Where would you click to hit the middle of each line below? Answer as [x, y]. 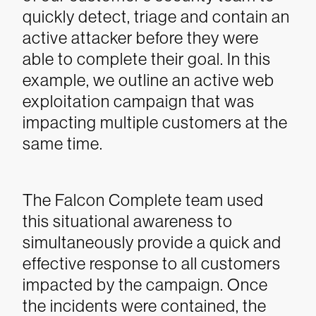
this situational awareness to [128, 221]
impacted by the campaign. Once [145, 285]
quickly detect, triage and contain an [156, 17]
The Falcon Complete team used [143, 200]
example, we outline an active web [148, 80]
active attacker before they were [141, 38]
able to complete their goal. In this [147, 59]
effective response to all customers [152, 263]
